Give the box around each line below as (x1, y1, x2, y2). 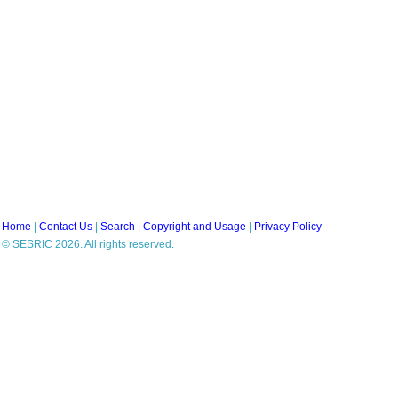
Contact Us (39, 220, 92, 233)
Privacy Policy (254, 220, 322, 233)
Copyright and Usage (143, 220, 246, 233)
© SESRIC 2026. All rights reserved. (2, 238, 174, 251)
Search (100, 220, 135, 233)
